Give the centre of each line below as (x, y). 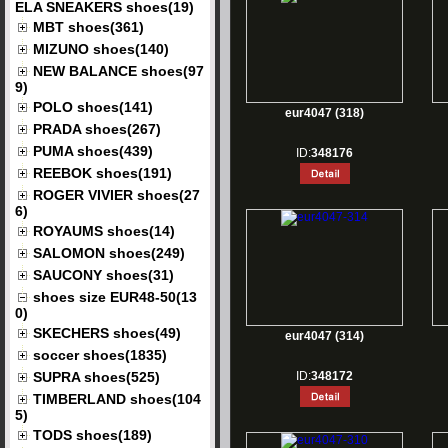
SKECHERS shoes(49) (107, 333)
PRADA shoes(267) (97, 129)
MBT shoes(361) (88, 27)
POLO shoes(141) (93, 107)
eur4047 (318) (324, 113)
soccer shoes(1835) (100, 355)
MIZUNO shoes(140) (101, 49)
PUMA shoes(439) (93, 151)
